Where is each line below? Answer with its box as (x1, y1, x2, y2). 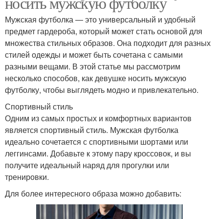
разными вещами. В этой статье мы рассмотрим (5, 61, 180, 72)
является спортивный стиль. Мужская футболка (5, 124, 178, 136)
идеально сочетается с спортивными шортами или (5, 136, 188, 148)
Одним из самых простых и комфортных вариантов (5, 112, 192, 124)
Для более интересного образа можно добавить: (5, 188, 181, 199)
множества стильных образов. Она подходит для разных (5, 37, 211, 49)
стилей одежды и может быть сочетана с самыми (5, 49, 183, 61)
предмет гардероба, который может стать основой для (5, 25, 202, 37)
